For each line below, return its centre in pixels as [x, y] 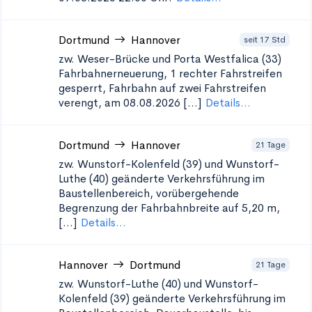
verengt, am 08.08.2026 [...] [130, 103]
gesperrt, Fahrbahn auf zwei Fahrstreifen [162, 88]
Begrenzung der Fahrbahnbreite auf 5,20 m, [169, 208]
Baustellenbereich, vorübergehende [149, 193]
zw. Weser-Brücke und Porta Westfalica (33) [170, 59]
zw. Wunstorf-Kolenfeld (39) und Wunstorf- [169, 164]
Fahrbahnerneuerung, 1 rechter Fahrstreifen [170, 73]
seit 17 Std [265, 39]
